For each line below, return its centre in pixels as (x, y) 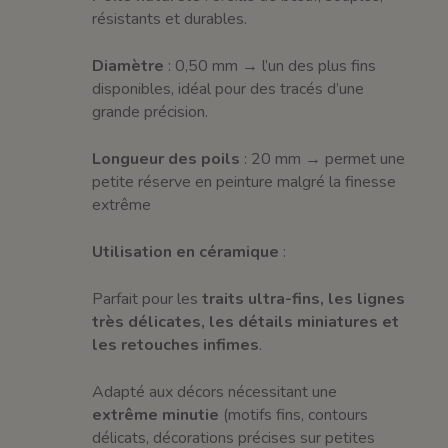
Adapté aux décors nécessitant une (215, 391)
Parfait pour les (147, 298)
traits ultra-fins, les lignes (304, 298)
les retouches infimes (176, 344)
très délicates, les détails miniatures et (246, 321)
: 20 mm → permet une (323, 158)
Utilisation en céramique (186, 251)
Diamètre (128, 65)
